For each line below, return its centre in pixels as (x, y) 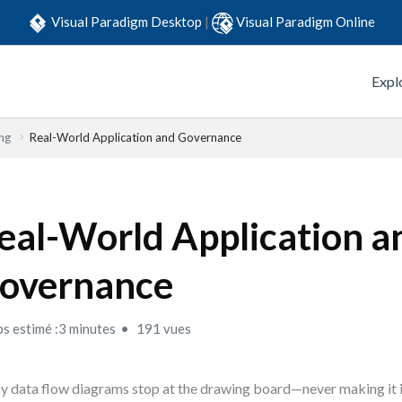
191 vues (163, 328)
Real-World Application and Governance (135, 137)
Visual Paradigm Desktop (128, 21)
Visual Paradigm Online (306, 21)
